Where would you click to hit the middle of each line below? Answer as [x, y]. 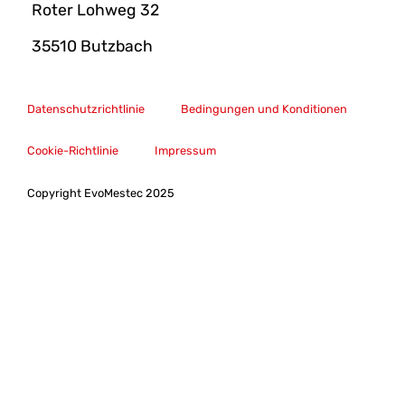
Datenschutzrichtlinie [86, 109]
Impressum [185, 151]
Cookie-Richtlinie [73, 151]
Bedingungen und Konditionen [264, 109]
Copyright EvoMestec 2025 [101, 193]
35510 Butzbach [92, 46]
